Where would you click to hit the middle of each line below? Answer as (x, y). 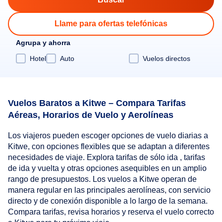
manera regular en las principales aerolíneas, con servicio (109, 190)
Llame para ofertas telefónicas (111, 24)
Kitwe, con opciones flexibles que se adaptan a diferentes (109, 147)
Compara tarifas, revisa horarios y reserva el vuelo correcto (111, 212)
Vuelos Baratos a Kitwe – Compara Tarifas (97, 103)
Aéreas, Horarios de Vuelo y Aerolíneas (91, 115)
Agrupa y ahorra (43, 43)
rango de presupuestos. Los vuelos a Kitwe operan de (102, 179)
